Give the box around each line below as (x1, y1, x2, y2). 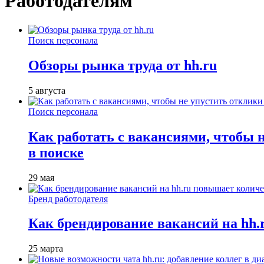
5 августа (28, 85, 65, 95)
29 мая (28, 172, 54, 183)
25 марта (28, 243, 63, 254)
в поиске (28, 144, 84, 160)
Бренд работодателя (28, 193, 108, 204)
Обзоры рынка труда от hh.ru (28, 57, 217, 73)
